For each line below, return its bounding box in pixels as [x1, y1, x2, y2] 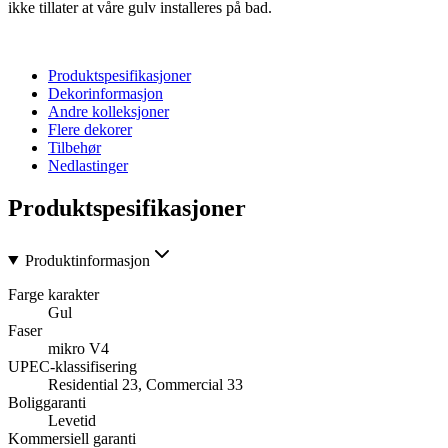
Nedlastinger [48, 156, 128, 174]
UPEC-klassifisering [8, 357, 137, 375]
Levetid [48, 411, 96, 429]
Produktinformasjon [24, 251, 150, 269]
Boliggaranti [8, 393, 86, 411]
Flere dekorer [48, 120, 132, 138]
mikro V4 [48, 339, 109, 357]
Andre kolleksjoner [48, 102, 169, 120]
